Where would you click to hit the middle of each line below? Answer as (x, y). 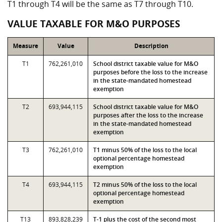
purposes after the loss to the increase (148, 115)
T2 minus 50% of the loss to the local (145, 185)
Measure (26, 46)
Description (151, 46)
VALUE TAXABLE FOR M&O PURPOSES (94, 24)
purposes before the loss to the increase (150, 72)
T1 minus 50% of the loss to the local (145, 150)
